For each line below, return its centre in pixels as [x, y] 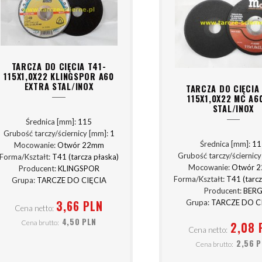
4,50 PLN [79, 222]
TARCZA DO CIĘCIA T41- [59, 66]
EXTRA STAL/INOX [59, 86]
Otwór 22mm [80, 145]
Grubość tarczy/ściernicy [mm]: [56, 134]
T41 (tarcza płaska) [85, 157]
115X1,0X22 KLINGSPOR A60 [59, 76]
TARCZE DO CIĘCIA [71, 180]
